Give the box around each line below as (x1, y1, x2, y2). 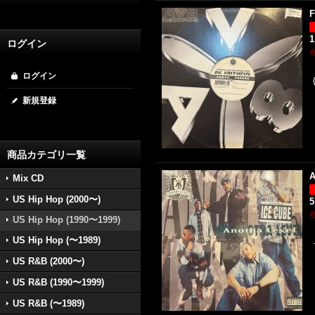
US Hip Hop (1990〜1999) (13, 214, 120, 225)
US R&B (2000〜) (13, 256, 84, 266)
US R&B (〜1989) (13, 298, 84, 309)
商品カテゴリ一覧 (7, 149, 86, 160)
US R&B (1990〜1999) (13, 277, 104, 288)
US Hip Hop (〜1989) (13, 235, 101, 245)
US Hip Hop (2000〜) (13, 194, 101, 205)
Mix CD (13, 173, 44, 184)
